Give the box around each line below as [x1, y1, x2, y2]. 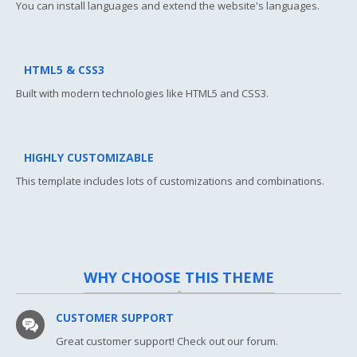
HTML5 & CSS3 [24, 62, 104, 78]
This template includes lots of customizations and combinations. [16, 174, 324, 189]
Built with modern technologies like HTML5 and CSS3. [16, 86, 269, 101]
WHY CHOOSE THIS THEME [83, 268, 274, 288]
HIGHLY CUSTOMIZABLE [24, 150, 154, 166]
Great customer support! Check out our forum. [56, 334, 278, 349]
